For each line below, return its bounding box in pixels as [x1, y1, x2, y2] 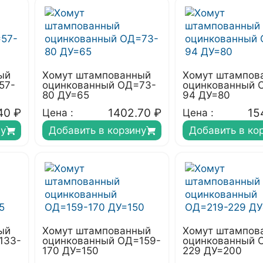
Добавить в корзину [48, 124, 146, 136]
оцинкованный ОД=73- [42, 79, 156, 91]
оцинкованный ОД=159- [42, 235, 161, 247]
